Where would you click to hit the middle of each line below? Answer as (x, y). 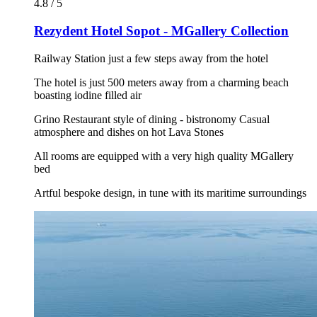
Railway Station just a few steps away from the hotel (151, 58)
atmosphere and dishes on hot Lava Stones (129, 132)
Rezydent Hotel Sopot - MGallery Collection (161, 30)
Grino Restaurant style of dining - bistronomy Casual (152, 119)
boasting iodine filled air (88, 95)
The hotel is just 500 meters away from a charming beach (161, 82)
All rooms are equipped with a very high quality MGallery (164, 156)
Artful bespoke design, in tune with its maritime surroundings (170, 192)
